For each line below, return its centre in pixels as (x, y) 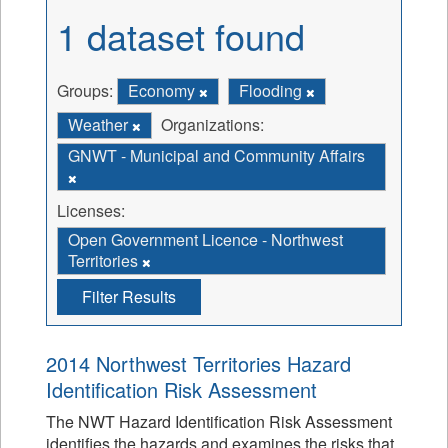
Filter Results (129, 296)
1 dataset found (181, 35)
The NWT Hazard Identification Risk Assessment (219, 421)
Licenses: (91, 210)
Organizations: (212, 124)
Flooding (272, 90)
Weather (100, 124)
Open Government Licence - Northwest (205, 239)
